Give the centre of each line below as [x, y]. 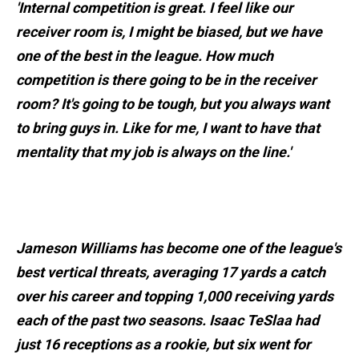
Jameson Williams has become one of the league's [179, 248]
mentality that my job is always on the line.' [153, 152]
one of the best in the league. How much [145, 56]
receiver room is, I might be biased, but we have [169, 32]
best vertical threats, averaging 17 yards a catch [171, 272]
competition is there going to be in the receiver [166, 80]
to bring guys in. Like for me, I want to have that [168, 128]
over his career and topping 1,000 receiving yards [175, 296]
